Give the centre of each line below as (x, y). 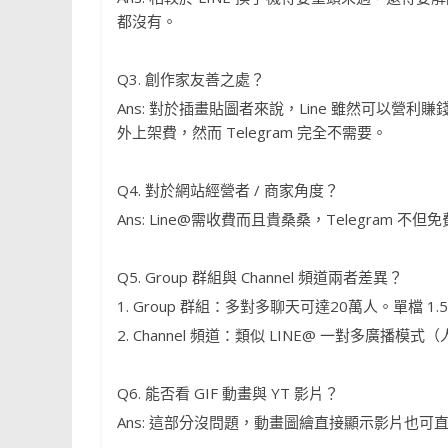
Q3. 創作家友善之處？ (191, 79)
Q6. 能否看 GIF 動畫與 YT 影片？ (228, 393)
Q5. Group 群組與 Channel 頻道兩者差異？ (260, 277)
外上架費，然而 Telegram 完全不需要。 (252, 132)
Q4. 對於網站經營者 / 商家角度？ (228, 190)
